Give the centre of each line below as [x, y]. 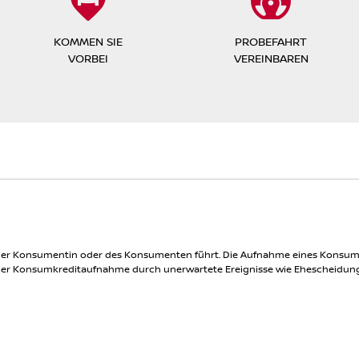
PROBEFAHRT [271, 41]
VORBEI [88, 58]
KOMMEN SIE [88, 41]
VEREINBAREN [271, 58]
